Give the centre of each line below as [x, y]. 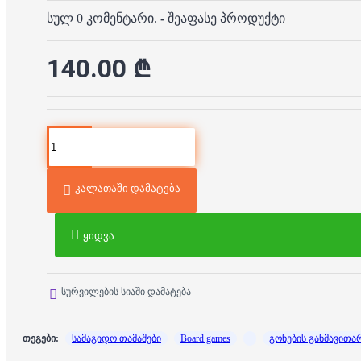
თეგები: [41, 339]
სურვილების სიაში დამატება [126, 292]
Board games [205, 339]
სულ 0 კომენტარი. [102, 19]
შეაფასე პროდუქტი [226, 19]
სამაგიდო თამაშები [116, 339]
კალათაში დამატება [128, 189]
